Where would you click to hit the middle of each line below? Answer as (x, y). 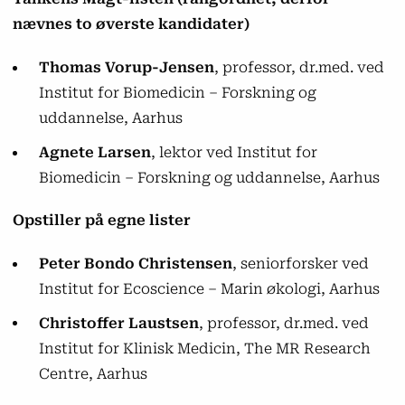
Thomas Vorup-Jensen (126, 67)
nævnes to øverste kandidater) (131, 24)
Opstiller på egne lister (101, 221)
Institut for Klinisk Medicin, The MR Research (204, 348)
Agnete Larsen (94, 152)
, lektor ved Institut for (234, 152)
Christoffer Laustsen (118, 323)
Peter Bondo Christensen (135, 263)
